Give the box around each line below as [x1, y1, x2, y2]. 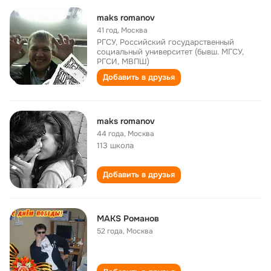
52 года [97, 226, 123, 236]
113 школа [97, 140, 134, 151]
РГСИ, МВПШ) [97, 56, 149, 67]
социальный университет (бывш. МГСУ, [97, 47, 244, 57]
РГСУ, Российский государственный [97, 37, 234, 47]
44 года [97, 129, 124, 139]
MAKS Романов [97, 213, 159, 224]
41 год [97, 25, 117, 35]
